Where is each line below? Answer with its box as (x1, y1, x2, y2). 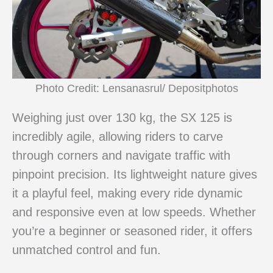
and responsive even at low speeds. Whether (12, 205, 256, 219)
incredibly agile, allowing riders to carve (12, 129, 223, 143)
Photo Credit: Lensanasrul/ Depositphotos (35, 81, 238, 94)
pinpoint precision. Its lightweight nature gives (12, 167, 257, 181)
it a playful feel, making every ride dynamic (12, 186, 243, 200)
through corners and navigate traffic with (12, 148, 230, 162)
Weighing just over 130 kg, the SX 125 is (12, 110, 232, 124)
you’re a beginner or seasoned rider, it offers (12, 224, 252, 238)
